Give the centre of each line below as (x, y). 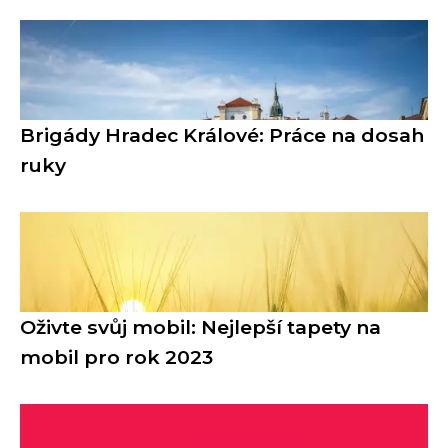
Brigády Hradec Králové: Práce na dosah (222, 134)
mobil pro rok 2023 (116, 356)
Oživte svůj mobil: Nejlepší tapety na (200, 326)
